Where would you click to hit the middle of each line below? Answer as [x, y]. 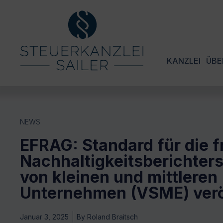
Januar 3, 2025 [44, 217]
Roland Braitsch [111, 217]
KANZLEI [184, 61]
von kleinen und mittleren [119, 177]
